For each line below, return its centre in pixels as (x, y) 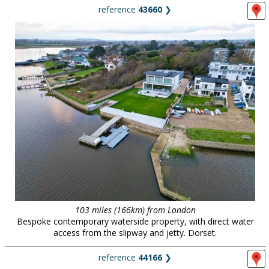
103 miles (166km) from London (135, 210)
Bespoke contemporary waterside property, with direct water (135, 221)
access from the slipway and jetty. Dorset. (135, 233)
